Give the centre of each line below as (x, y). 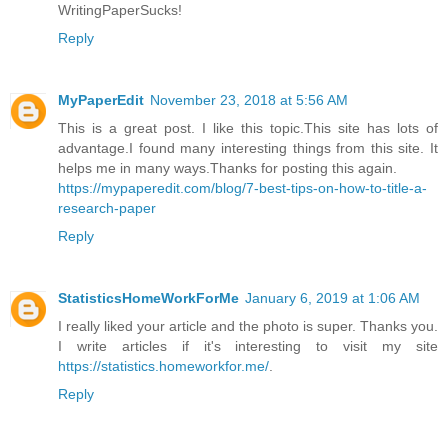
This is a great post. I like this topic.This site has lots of (248, 128)
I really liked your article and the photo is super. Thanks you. (248, 326)
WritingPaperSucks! (120, 10)
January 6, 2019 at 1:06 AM (332, 298)
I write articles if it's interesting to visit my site (248, 346)
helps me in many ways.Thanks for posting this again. (227, 168)
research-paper (107, 208)
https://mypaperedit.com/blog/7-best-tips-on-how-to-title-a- (242, 188)
